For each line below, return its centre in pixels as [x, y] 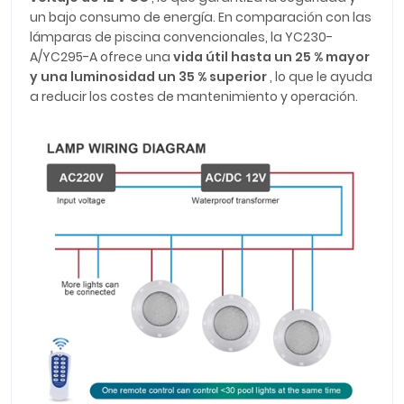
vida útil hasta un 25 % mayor [271, 56]
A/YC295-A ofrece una [101, 56]
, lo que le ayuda [320, 76]
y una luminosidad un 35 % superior [148, 76]
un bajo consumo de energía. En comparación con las [201, 17]
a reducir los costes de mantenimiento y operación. [194, 96]
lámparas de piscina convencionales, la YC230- [181, 37]
